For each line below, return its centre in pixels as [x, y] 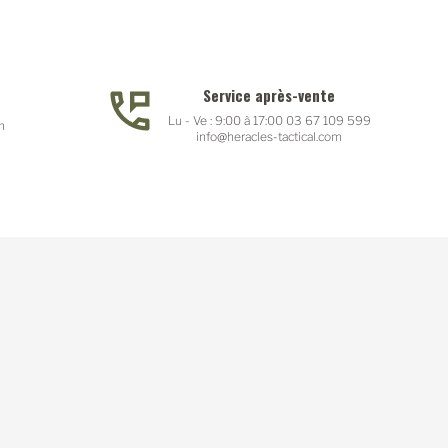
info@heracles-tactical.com [269, 136]
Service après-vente [269, 94]
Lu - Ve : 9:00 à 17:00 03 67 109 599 [269, 120]
